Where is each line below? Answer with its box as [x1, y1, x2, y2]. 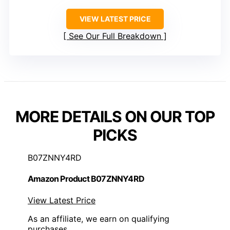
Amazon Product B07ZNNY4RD [28, 174, 144, 184]
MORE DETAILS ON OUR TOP [15, 107, 215, 126]
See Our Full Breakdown [69, 30, 161, 41]
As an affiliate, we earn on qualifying [28, 213, 169, 224]
